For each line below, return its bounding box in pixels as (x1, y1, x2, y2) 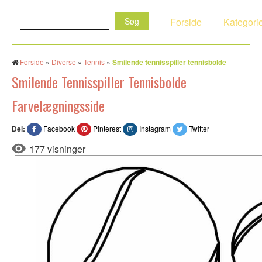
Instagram (139, 123, 171, 133)
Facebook (43, 123, 75, 133)
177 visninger (29, 142, 85, 156)
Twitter (189, 123, 209, 133)
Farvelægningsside (12, 95, 105, 116)
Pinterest (93, 123, 121, 133)
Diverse (51, 57, 76, 67)
